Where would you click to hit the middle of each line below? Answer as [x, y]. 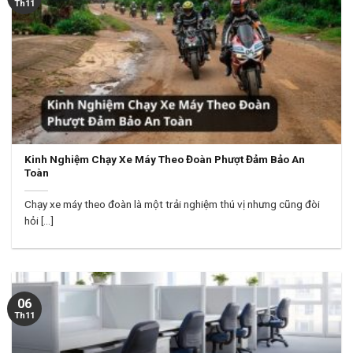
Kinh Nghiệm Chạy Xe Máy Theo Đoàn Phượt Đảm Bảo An [165, 159]
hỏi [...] [39, 221]
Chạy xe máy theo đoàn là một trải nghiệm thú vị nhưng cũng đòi [173, 204]
